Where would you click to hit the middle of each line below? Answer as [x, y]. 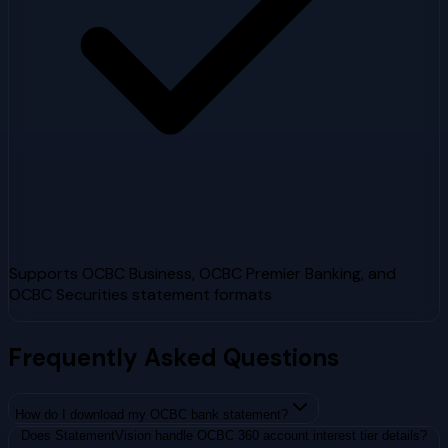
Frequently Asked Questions [173, 358]
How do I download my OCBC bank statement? [151, 415]
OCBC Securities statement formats [140, 295]
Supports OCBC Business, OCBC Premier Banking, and [202, 274]
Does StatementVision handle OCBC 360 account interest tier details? [224, 436]
